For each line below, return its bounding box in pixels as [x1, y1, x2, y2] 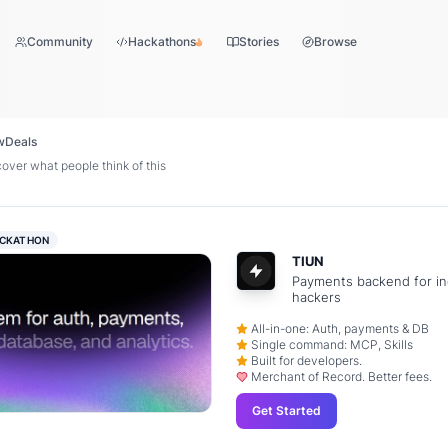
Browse [314, 34, 357, 49]
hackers [292, 289, 341, 305]
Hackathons [128, 34, 196, 49]
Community [27, 34, 93, 49]
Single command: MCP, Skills [251, 338, 414, 352]
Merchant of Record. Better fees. [251, 370, 433, 384]
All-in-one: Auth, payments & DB [251, 322, 430, 336]
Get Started [252, 403, 321, 418]
